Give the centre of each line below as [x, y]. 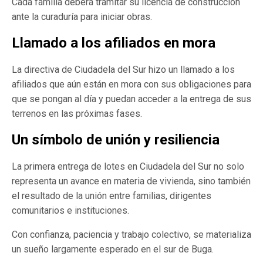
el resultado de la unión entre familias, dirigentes [112, 195]
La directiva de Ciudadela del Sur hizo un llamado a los [123, 70]
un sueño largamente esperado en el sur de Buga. [113, 249]
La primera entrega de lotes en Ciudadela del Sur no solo [128, 166]
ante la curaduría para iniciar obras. [82, 17]
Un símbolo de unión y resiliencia [116, 139]
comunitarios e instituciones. [70, 210]
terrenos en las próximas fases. [77, 114]
